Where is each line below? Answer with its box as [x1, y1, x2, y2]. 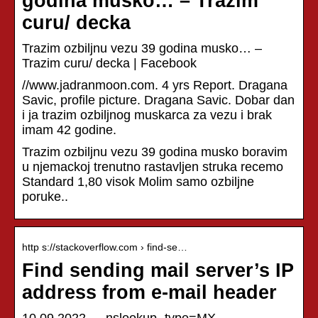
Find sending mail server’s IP [22, 259, 294, 281]
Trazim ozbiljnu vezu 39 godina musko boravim [22, 144, 287, 159]
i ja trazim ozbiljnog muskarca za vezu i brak [22, 107, 272, 122]
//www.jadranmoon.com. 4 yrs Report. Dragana [22, 77, 287, 92]
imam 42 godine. [22, 122, 116, 137]
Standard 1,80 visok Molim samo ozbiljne [22, 174, 254, 189]
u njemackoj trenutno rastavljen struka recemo [22, 159, 283, 174]
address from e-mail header [22, 281, 277, 303]
